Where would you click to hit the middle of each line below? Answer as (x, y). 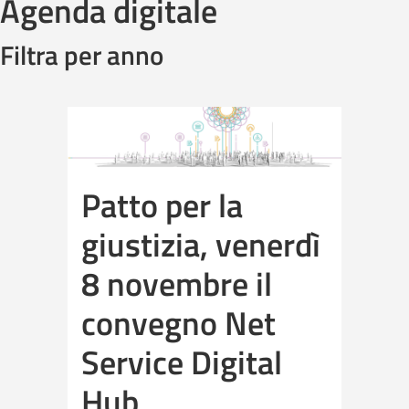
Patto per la (162, 205)
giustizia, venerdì (201, 245)
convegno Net (178, 323)
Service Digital (182, 362)
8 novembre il (177, 284)
